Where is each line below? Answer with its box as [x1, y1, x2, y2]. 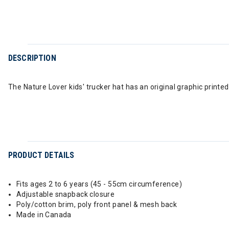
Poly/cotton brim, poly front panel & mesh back [16, 200, 177, 209]
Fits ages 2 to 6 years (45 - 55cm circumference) [16, 180, 184, 188]
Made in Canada [16, 211, 72, 219]
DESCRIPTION [8, 53, 56, 63]
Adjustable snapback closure [16, 190, 115, 198]
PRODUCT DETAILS [8, 150, 75, 160]
